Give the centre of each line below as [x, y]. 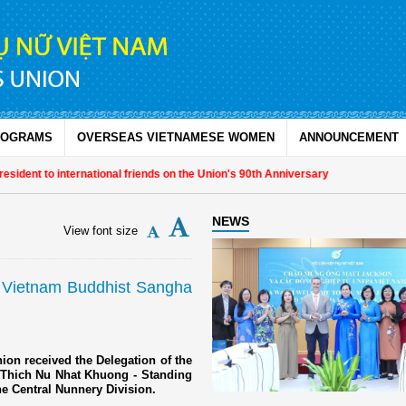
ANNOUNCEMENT [349, 137]
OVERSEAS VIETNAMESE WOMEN [176, 137]
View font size [100, 231]
